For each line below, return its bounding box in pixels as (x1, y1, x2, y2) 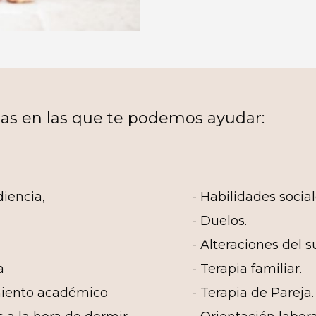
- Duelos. (192, 212, 248, 229)
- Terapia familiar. (192, 260, 303, 276)
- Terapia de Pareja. (192, 284, 315, 300)
